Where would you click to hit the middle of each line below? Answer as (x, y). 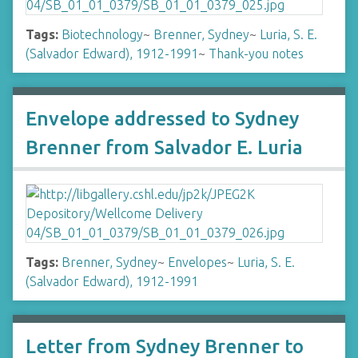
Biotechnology (102, 34)
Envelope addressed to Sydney (162, 119)
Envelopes (197, 262)
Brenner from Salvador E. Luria (164, 147)
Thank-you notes (256, 54)
